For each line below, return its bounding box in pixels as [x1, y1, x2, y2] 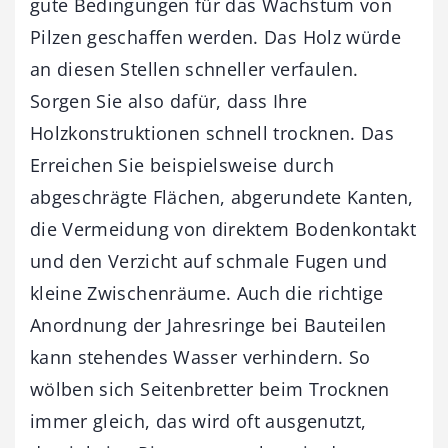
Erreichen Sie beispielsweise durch [30, 152, 334, 177]
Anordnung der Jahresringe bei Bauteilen [30, 312, 387, 337]
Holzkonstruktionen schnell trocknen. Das [30, 120, 395, 145]
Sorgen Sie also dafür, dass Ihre [30, 88, 308, 113]
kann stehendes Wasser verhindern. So [30, 344, 371, 369]
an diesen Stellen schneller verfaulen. [30, 56, 359, 81]
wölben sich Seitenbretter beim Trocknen [30, 376, 390, 401]
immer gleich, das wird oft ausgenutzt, [30, 408, 367, 433]
